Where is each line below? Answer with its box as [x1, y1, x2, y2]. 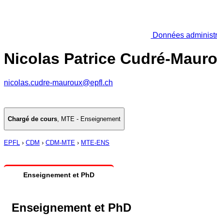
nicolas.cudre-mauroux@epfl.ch [4, 78, 113, 87]
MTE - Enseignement [61, 115, 121, 123]
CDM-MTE [46, 139, 75, 147]
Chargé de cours [8, 115, 57, 123]
